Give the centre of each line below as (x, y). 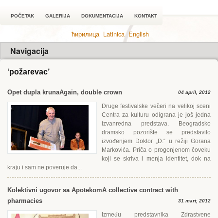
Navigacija (29, 51)
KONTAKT (146, 16)
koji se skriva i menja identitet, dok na (156, 159)
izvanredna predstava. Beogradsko (156, 124)
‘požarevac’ (28, 72)
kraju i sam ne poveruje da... (45, 167)
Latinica (114, 34)
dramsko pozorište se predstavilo (156, 132)
